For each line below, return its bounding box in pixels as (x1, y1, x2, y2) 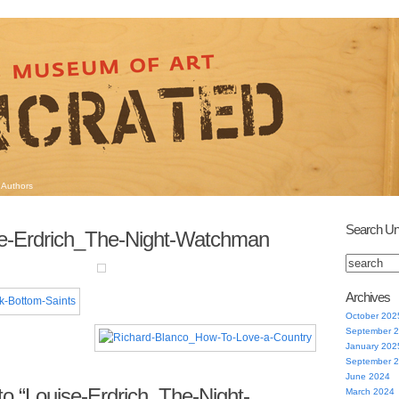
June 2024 (345, 371, 390, 381)
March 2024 (345, 387, 395, 396)
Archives (345, 289, 390, 305)
